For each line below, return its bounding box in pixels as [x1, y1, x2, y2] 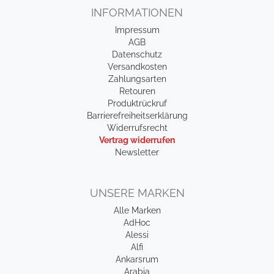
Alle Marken [113, 206, 161, 215]
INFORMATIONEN [91, 6, 183, 19]
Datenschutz [112, 50, 162, 59]
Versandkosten [107, 62, 167, 72]
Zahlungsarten [108, 74, 166, 84]
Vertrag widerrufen [99, 135, 175, 145]
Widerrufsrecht [106, 123, 168, 133]
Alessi [125, 230, 149, 240]
